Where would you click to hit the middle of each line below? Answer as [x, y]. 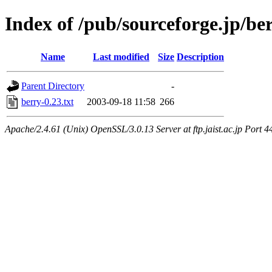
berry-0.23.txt [47, 101]
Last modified [121, 56]
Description [200, 56]
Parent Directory [53, 86]
